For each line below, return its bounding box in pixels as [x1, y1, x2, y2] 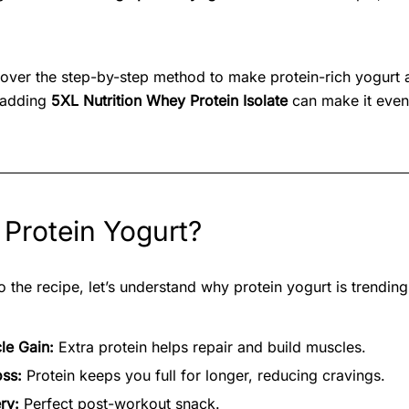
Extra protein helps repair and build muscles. [54, 337, 366, 356]
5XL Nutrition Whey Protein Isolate [51, 90, 288, 110]
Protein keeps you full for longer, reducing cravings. [22, 365, 385, 384]
